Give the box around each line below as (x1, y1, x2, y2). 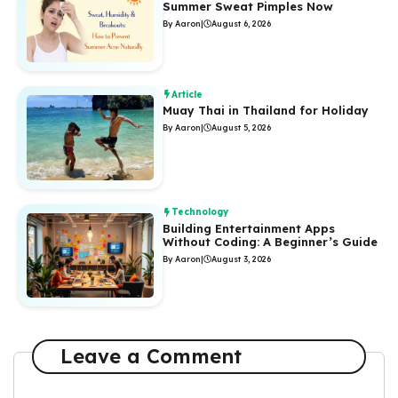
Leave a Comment (60, 343, 242, 369)
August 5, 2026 (211, 123, 272, 133)
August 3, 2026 (211, 253, 272, 264)
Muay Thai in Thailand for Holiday (163, 103, 370, 118)
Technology (171, 206, 229, 219)
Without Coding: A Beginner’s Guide (163, 234, 378, 249)
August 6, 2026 (211, 18, 272, 28)
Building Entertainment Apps (163, 220, 336, 235)
